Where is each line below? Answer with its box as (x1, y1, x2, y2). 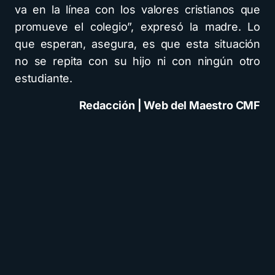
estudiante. (15, 72, 73, 85)
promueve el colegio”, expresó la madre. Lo (15, 20, 260, 33)
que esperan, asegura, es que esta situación (15, 37, 260, 50)
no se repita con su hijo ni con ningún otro (15, 55, 260, 68)
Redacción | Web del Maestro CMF (79, 99, 260, 112)
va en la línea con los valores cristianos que (15, 3, 260, 16)
